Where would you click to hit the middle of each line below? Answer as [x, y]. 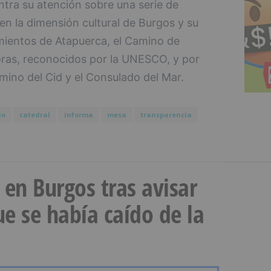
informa [78, 115]
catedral [34, 115]
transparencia [166, 115]
